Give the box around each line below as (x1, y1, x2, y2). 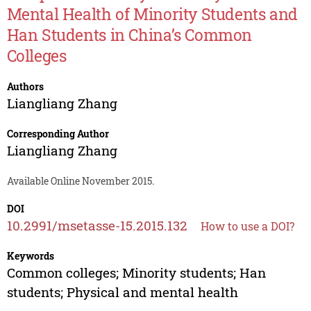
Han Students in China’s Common (6, 24, 253, 46)
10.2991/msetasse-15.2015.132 (6, 217, 187, 235)
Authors (6, 80, 44, 94)
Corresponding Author (6, 127, 109, 141)
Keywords (6, 249, 54, 263)
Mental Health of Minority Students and (6, 3, 299, 25)
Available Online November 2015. (6, 174, 154, 188)
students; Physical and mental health (6, 283, 238, 301)
